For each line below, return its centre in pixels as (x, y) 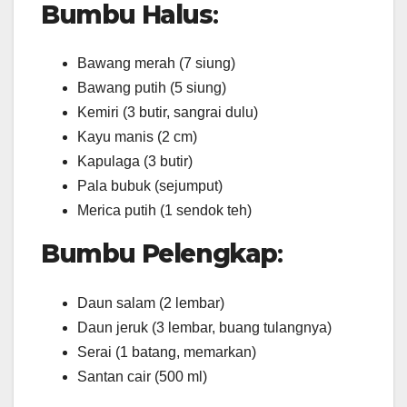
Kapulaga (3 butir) (135, 162)
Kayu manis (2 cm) (137, 137)
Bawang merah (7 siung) (156, 64)
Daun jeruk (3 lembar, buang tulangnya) (204, 327)
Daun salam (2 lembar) (151, 303)
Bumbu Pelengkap (159, 254)
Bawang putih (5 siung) (152, 88)
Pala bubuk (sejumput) (150, 186)
